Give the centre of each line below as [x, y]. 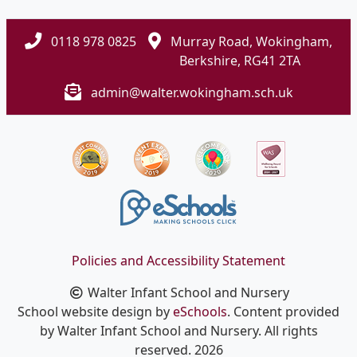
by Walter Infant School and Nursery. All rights [178, 330]
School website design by [95, 311]
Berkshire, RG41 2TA [240, 60]
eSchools [200, 311]
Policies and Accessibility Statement [178, 260]
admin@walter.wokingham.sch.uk [192, 92]
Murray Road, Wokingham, [249, 41]
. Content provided [283, 311]
